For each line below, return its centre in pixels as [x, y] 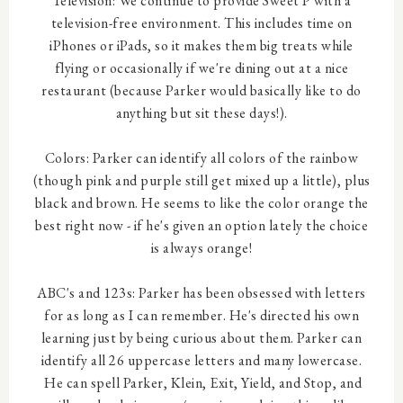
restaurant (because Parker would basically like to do [201, 90]
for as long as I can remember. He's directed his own [201, 315]
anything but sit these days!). [201, 113]
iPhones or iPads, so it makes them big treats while [201, 45]
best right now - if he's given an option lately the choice [201, 225]
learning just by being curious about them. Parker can [201, 338]
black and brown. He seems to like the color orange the [201, 203]
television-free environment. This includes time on [201, 23]
